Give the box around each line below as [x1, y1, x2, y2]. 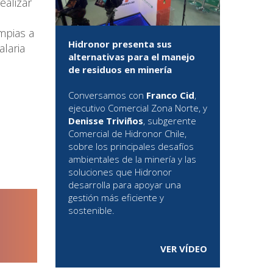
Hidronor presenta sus [68, 38, 172, 51]
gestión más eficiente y [68, 191, 164, 204]
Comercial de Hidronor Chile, [68, 127, 186, 140]
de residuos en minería [68, 63, 172, 76]
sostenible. [68, 204, 115, 217]
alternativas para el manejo [68, 51, 195, 63]
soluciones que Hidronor [68, 166, 172, 179]
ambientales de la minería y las [68, 153, 196, 166]
